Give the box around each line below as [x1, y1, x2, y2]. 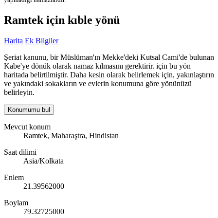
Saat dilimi [4, 148, 36, 157]
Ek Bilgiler [25, 36, 58, 45]
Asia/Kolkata [23, 157, 64, 165]
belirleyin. [4, 88, 35, 97]
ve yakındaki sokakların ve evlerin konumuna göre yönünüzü [4, 79, 192, 88]
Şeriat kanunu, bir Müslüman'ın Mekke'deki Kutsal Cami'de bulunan [4, 53, 214, 62]
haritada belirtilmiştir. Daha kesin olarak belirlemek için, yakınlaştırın [4, 71, 214, 79]
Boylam [4, 199, 28, 207]
